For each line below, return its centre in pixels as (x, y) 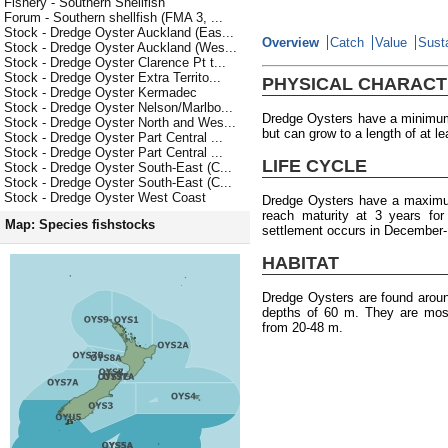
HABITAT (300, 262)
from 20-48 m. (302, 327)
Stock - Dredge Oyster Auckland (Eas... (119, 33)
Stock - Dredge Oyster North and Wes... (120, 123)
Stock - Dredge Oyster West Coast (105, 198)
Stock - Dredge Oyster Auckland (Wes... (120, 48)
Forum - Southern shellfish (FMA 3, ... (113, 18)
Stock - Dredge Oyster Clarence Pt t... (115, 63)
